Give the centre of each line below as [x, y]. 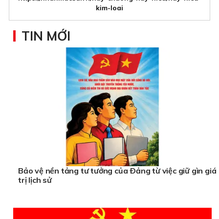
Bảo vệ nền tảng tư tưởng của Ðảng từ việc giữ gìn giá [117, 171]
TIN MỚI [46, 36]
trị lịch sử [35, 180]
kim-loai [109, 8]
